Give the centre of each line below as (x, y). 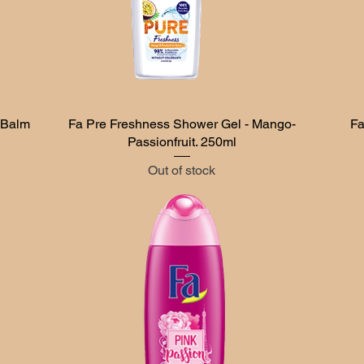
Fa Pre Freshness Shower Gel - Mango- (182, 124)
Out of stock (182, 171)
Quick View (182, 123)
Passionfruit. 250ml (182, 142)
